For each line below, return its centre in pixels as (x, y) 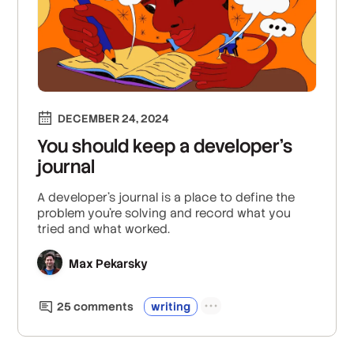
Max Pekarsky (109, 264)
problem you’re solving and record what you (164, 213)
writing (171, 306)
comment (100, 306)
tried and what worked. (104, 228)
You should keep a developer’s (165, 146)
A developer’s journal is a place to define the (166, 197)
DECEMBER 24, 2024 (114, 118)
